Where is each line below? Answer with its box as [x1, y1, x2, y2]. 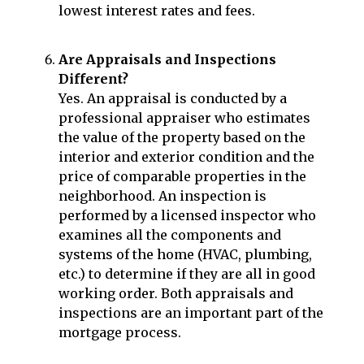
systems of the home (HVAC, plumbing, [58, 246, 312, 263]
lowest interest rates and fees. [58, 2, 255, 19]
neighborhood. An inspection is [58, 188, 266, 205]
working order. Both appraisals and [58, 285, 293, 302]
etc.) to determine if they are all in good [58, 266, 315, 283]
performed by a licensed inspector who [58, 207, 316, 224]
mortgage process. [58, 324, 181, 341]
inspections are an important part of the [58, 305, 323, 322]
